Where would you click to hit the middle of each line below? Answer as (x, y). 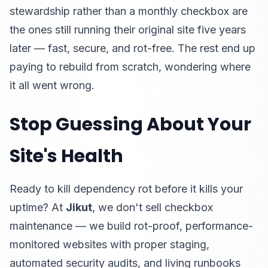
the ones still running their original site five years (128, 30)
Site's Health (66, 156)
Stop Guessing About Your (130, 124)
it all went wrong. (52, 85)
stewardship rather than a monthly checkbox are (129, 11)
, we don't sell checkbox (153, 207)
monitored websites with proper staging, (109, 244)
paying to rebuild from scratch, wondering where (130, 67)
